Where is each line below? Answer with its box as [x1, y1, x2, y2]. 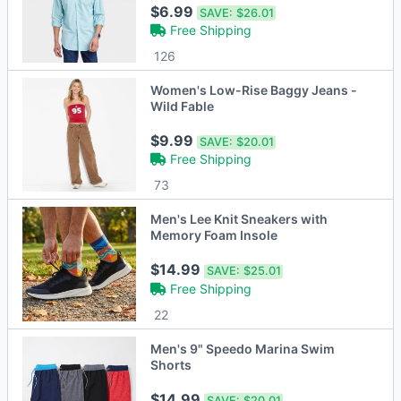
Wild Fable [150, 98, 215, 114]
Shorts [150, 356, 192, 372]
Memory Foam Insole [150, 227, 278, 243]
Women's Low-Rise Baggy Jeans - [150, 81, 358, 98]
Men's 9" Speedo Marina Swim [150, 340, 336, 356]
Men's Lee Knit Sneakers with [150, 211, 328, 227]
